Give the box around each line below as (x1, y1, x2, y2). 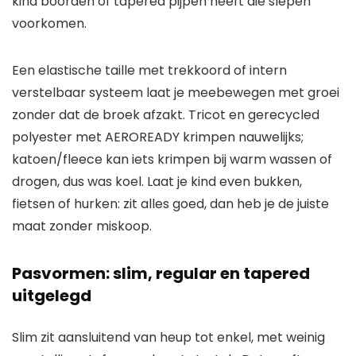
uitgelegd (12, 284, 91, 308)
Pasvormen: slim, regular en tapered (12, 262, 310, 285)
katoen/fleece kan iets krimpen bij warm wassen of (12, 150, 332, 169)
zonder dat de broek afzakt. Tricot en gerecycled (12, 106, 319, 125)
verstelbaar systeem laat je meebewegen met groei (12, 83, 339, 103)
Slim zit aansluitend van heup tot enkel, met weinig (12, 328, 325, 347)
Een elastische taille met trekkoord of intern (12, 61, 287, 80)
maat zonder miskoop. (12, 217, 152, 236)
